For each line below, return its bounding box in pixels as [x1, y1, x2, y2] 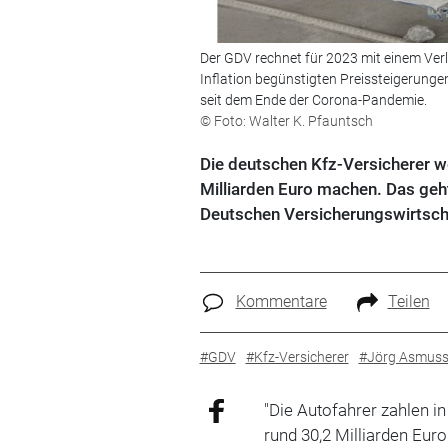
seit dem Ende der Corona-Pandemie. [199, 92, 427, 108]
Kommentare [235, 292, 327, 311]
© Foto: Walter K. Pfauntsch [199, 113, 373, 129]
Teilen [387, 292, 430, 311]
